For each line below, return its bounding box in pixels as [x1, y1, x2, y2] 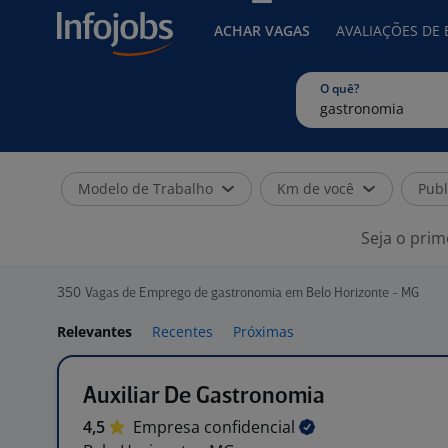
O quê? [320, 80, 359, 97]
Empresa [133, 416, 204, 438]
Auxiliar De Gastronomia [83, 385, 325, 408]
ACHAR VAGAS [214, 21, 310, 40]
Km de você [277, 179, 354, 198]
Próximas [233, 322, 294, 341]
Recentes [152, 322, 213, 341]
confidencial [204, 416, 299, 438]
